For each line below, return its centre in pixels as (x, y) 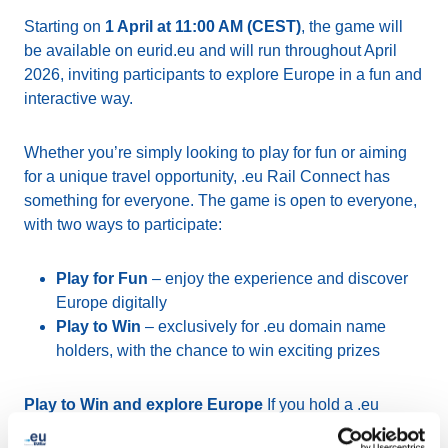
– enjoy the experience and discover (278, 278)
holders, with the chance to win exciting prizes (218, 350)
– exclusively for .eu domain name (263, 326)
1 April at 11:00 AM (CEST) (203, 26)
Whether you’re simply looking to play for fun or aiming (215, 152)
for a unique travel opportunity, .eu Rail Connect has (207, 176)
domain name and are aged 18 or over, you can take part (223, 428)
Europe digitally (111, 302)
